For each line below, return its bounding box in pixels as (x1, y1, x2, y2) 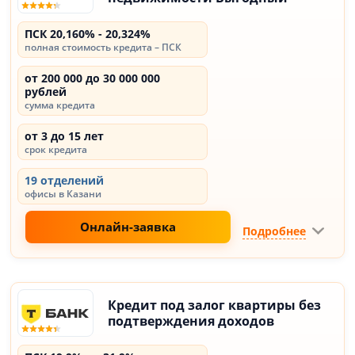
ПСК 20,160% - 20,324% (25, 26, 151, 41)
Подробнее (242, 223, 306, 239)
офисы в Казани (25, 187, 102, 200)
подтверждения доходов (108, 312, 275, 330)
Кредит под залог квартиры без (108, 296, 322, 314)
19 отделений (25, 173, 105, 188)
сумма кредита (25, 98, 96, 112)
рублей (25, 84, 67, 99)
